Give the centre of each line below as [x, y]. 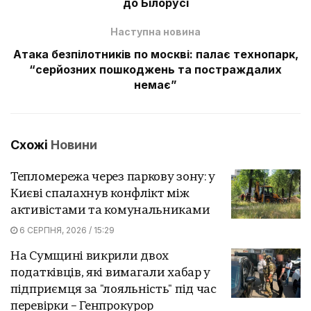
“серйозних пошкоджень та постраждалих [155, 69]
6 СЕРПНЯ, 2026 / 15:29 [66, 230]
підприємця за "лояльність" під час [114, 289]
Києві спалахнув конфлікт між [100, 194]
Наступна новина [155, 31]
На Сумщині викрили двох [90, 256]
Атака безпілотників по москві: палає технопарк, [155, 54]
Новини [74, 144]
